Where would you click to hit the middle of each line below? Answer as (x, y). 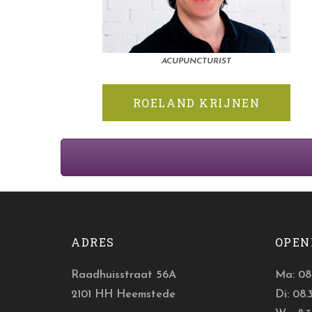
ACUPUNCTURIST (196, 61)
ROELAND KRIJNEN (196, 103)
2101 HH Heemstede (123, 294)
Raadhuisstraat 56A (124, 275)
